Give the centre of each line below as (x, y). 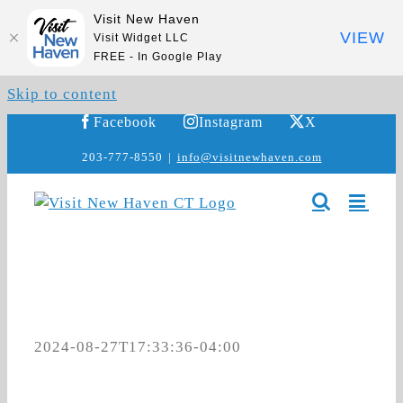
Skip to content (62, 94)
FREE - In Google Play (158, 56)
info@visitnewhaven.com (249, 157)
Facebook (125, 121)
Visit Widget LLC (141, 37)
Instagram (230, 121)
